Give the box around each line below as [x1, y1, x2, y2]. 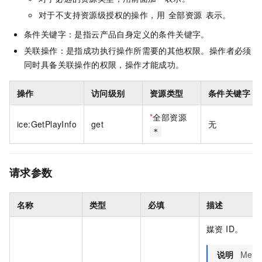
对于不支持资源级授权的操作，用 [39, 9, 165, 21]
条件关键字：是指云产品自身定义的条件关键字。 [24, 28, 209, 40]
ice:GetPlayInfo [17, 118, 77, 130]
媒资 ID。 [206, 223, 243, 235]
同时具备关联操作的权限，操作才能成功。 [24, 58, 184, 71]
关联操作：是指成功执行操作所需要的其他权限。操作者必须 [24, 44, 251, 57]
